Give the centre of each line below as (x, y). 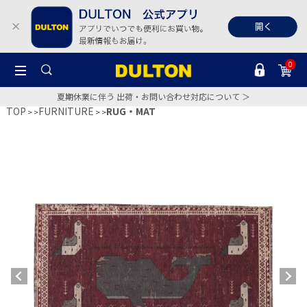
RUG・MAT (131, 111)
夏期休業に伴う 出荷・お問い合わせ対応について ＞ (153, 96)
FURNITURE (66, 111)
